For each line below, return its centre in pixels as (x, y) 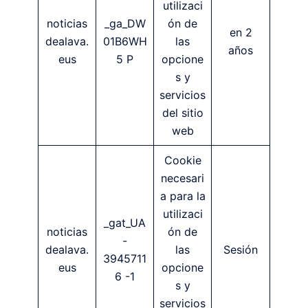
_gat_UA (125, 222)
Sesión (241, 249)
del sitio (183, 112)
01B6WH (125, 41)
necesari (183, 178)
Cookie (183, 160)
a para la (183, 196)
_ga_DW (125, 23)
